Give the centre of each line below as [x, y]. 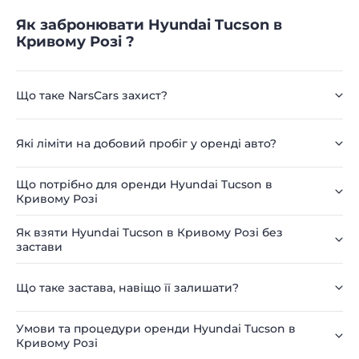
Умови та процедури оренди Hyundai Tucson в [156, 328]
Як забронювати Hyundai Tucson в [149, 24]
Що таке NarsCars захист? [92, 95]
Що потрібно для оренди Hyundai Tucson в [144, 184]
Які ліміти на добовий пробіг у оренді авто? [146, 143]
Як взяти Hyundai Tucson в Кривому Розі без [149, 232]
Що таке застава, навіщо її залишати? [127, 287]
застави [39, 246]
